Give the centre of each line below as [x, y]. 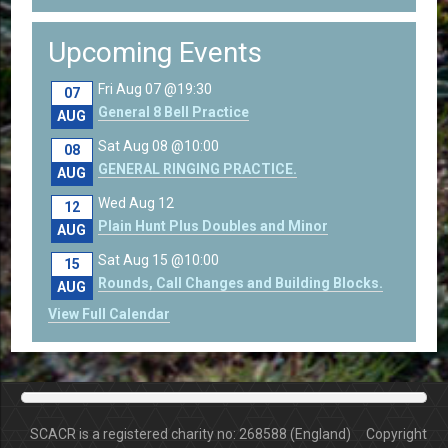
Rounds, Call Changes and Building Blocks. [240, 282]
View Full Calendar [108, 313]
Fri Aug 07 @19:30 [154, 88]
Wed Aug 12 [135, 202]
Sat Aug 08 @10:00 [158, 145]
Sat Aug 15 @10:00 [158, 259]
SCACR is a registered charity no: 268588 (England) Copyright [228, 433]
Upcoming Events [154, 52]
